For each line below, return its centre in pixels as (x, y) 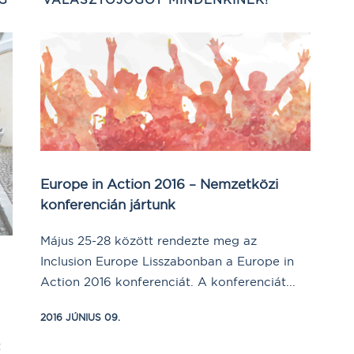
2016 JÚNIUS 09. (80, 317)
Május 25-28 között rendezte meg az (149, 240)
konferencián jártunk (108, 204)
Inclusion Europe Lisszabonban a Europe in (167, 261)
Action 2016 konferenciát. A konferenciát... (168, 281)
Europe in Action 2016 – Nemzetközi (159, 183)
